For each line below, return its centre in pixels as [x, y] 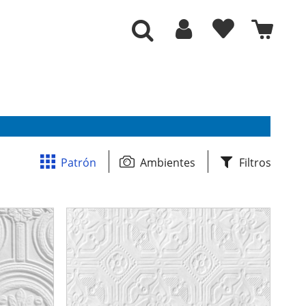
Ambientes [168, 163]
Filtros [255, 163]
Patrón [79, 163]
